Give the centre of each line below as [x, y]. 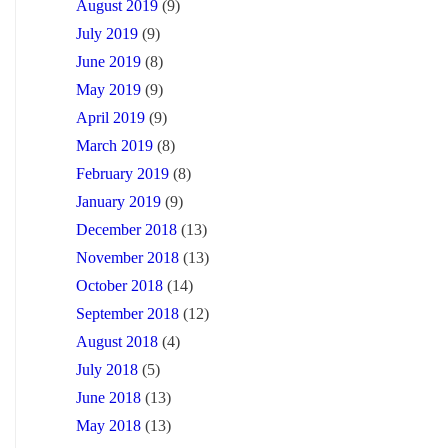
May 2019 [108, 89]
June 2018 [108, 397]
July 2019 [107, 33]
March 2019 [114, 145]
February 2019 [122, 173]
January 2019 [118, 201]
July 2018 [107, 369]
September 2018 [127, 313]
